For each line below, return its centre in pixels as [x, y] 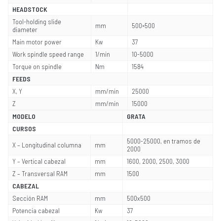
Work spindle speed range [48, 54]
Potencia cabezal [36, 211]
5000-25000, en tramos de [164, 141]
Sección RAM [30, 198]
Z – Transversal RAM [40, 174]
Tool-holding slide [37, 22]
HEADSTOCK [30, 9]
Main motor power [37, 42]
